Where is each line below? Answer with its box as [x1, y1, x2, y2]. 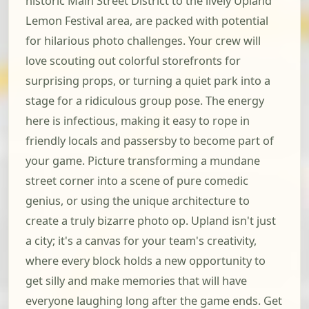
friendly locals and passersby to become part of [26, 133, 274, 149]
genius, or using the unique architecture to [26, 193, 250, 209]
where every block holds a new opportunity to [26, 253, 266, 269]
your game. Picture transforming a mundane [26, 153, 260, 169]
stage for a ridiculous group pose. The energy [26, 93, 264, 109]
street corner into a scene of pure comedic [26, 173, 248, 189]
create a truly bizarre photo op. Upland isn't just [26, 213, 276, 229]
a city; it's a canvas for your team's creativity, [26, 233, 257, 249]
